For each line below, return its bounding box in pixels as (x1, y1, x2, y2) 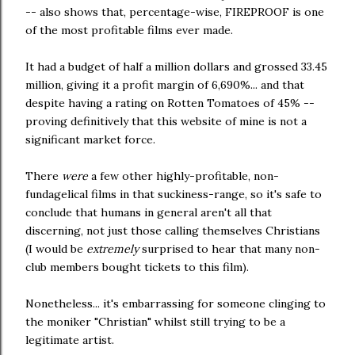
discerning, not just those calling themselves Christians (25, 223, 320, 238)
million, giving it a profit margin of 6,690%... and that (25, 78, 304, 92)
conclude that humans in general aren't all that (25, 205, 272, 219)
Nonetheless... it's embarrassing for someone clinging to (25, 296, 326, 311)
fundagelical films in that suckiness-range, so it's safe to (25, 187, 322, 201)
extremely (86, 242, 142, 256)
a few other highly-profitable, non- (88, 169, 279, 183)
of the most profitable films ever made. (25, 23, 233, 37)
